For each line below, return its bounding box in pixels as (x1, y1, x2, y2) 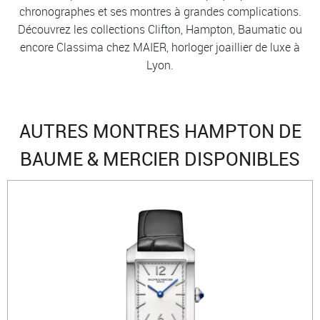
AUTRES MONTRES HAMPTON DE (19, 118, 301, 144)
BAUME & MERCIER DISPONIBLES (20, 146, 300, 171)
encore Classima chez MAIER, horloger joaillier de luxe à (20, 39, 300, 55)
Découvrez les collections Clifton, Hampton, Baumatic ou (18, 21, 302, 37)
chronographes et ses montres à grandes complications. (19, 3, 301, 19)
